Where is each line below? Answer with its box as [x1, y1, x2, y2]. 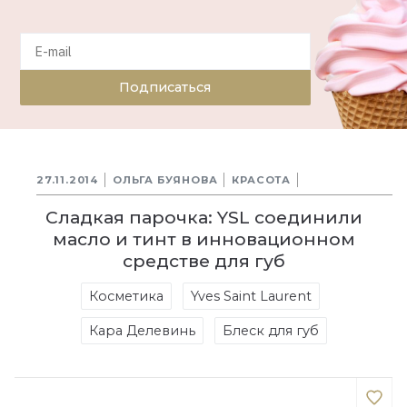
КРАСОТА [232, 173, 292, 186]
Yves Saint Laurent [190, 287, 312, 304]
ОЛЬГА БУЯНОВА [113, 173, 218, 186]
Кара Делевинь [88, 322, 195, 339]
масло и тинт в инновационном [52, 227, 355, 250]
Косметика [88, 287, 164, 304]
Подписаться [119, 78, 212, 95]
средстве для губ [122, 249, 285, 272]
